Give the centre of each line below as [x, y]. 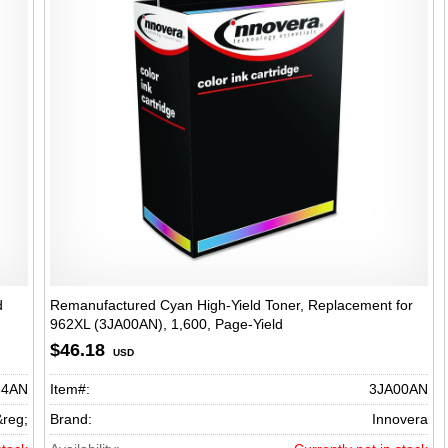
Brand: [71, 419]
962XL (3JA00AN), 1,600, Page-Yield [166, 324]
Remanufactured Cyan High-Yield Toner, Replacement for [231, 305]
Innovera [400, 419]
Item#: [70, 389]
